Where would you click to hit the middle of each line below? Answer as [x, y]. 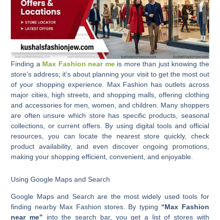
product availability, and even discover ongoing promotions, [110, 146]
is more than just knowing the [162, 64]
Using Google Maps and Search [61, 179]
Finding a [27, 64]
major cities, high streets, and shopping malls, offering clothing [110, 95]
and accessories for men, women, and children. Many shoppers [110, 105]
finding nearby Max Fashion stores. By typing [86, 206]
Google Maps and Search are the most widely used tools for [110, 196]
